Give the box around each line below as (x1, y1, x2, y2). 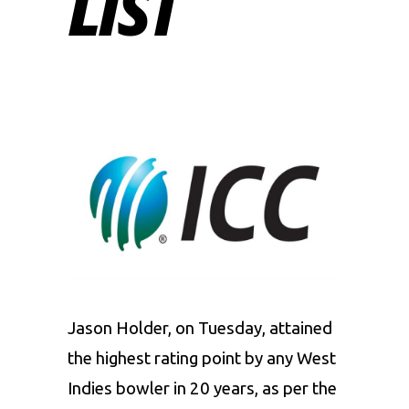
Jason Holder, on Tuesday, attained (68, 318, 332, 338)
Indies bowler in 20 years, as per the (68, 378, 337, 398)
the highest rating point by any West (68, 348, 336, 368)
